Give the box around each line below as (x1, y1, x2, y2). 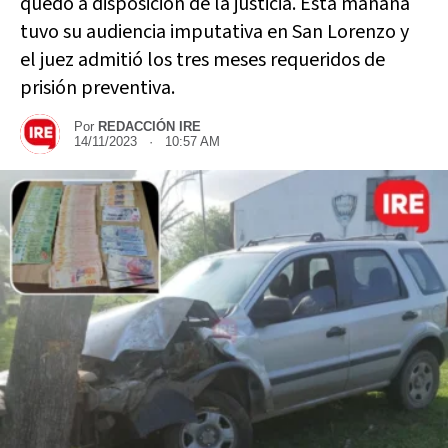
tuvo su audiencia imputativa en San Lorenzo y (20, 18, 409, 46)
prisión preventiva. (20, 74, 179, 102)
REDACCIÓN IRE (98, 119, 201, 134)
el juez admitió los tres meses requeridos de (20, 46, 385, 74)
